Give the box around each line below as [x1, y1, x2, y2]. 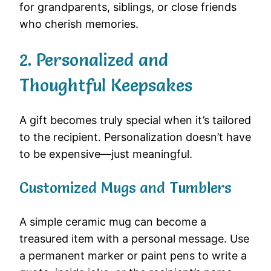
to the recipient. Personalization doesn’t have [19, 130, 251, 143]
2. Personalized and [19, 49, 168, 70]
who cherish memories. [19, 18, 139, 31]
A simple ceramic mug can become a [19, 215, 206, 228]
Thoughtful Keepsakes [19, 74, 192, 96]
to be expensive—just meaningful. [19, 147, 192, 160]
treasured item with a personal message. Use [19, 232, 249, 245]
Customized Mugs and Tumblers [19, 178, 231, 197]
